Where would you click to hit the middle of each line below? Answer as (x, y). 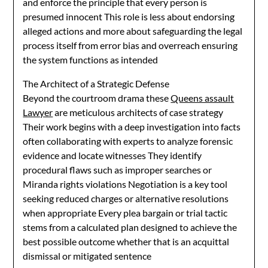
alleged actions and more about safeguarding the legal (133, 31)
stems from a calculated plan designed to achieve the (130, 227)
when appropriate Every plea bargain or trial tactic (125, 213)
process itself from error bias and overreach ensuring (130, 45)
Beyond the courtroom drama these (97, 98)
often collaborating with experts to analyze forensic (128, 141)
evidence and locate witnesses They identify (112, 155)
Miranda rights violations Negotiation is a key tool (125, 184)
